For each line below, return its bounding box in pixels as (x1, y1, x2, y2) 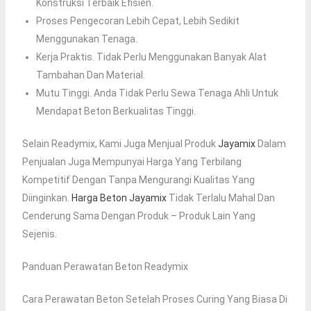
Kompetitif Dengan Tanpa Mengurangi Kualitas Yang (22, 174, 255, 186)
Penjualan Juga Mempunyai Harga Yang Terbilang (22, 156, 242, 168)
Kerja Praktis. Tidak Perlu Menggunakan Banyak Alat (35, 51, 267, 63)
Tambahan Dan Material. (35, 69, 145, 81)
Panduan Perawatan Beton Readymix (22, 261, 188, 273)
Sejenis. (22, 228, 57, 240)
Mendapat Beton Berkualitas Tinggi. (35, 106, 196, 117)
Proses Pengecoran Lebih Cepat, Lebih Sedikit (35, 15, 239, 27)
